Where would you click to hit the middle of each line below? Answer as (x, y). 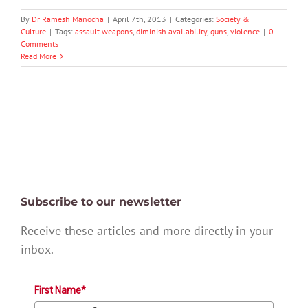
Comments (40, 44)
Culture (33, 32)
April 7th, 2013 (140, 19)
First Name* (60, 290)
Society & (233, 19)
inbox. (37, 249)
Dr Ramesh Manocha (68, 19)
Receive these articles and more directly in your (147, 230)
